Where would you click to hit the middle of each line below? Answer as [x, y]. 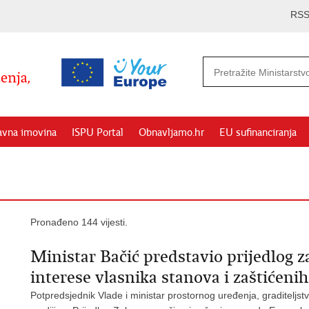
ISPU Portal [98, 132]
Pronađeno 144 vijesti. [79, 222]
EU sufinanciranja [258, 132]
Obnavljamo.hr [171, 132]
